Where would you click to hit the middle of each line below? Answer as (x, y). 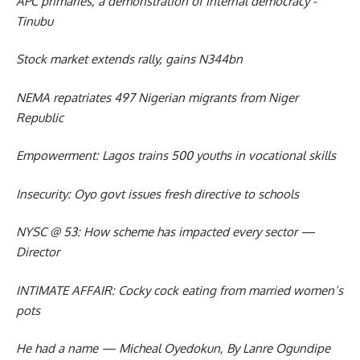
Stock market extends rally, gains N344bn (129, 59)
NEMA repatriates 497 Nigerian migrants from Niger (157, 97)
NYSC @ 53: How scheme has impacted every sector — (166, 232)
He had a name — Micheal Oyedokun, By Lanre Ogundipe (173, 349)
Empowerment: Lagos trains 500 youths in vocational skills (176, 156)
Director (38, 252)
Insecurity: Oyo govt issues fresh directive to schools (157, 194)
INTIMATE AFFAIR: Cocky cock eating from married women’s (180, 290)
